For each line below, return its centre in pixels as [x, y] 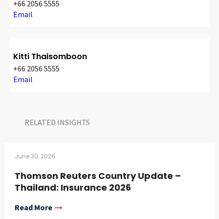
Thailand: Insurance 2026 [73, 188]
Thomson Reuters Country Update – [98, 176]
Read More [33, 208]
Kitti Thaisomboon [50, 57]
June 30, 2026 [35, 156]
